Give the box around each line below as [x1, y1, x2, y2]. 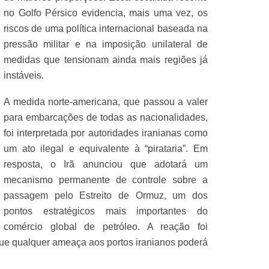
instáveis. [4, 70, 44, 80]
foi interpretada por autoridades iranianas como [4, 127, 208, 138]
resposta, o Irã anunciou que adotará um [4, 159, 208, 169]
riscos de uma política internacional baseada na [4, 23, 208, 34]
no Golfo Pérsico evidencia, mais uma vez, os [4, 7, 208, 18]
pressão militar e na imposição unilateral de [4, 38, 208, 49]
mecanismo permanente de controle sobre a [4, 174, 208, 185]
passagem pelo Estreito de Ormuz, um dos [4, 190, 208, 201]
